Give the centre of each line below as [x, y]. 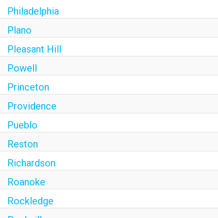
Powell [22, 68]
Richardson [31, 163]
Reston [23, 144]
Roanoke [26, 182]
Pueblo [22, 125]
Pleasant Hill [34, 49]
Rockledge [30, 201]
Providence [32, 106]
